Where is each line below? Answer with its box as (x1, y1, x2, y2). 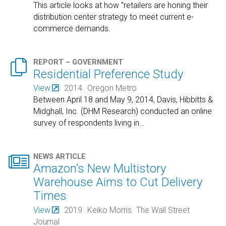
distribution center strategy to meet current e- (33, 12, 194, 22)
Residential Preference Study (33, 67, 184, 81)
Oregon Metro (87, 83, 137, 93)
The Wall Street (136, 205, 190, 215)
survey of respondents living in (33, 118, 140, 128)
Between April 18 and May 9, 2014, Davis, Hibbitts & (33, 95, 213, 105)
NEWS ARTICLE (33, 152, 86, 161)
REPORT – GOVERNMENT (33, 58, 124, 67)
